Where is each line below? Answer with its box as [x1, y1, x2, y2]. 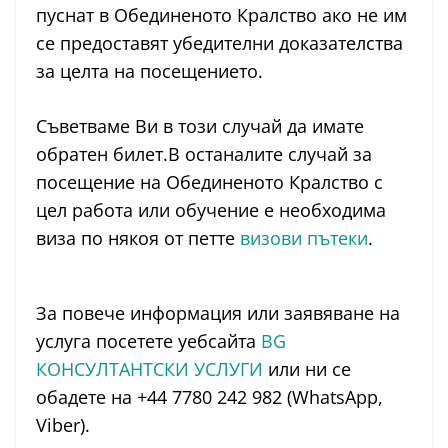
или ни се [263, 357, 351, 382]
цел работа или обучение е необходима [36, 198, 386, 223]
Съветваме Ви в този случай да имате [36, 114, 364, 139]
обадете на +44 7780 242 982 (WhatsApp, [36, 385, 383, 410]
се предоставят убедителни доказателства [36, 31, 403, 56]
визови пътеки [240, 226, 368, 251]
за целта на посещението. [36, 59, 263, 84]
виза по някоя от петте [36, 226, 240, 251]
